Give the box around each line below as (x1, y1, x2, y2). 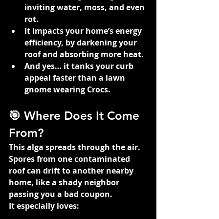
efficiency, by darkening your (24, 37, 139, 48)
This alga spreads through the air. (9, 141, 142, 153)
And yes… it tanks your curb (24, 60, 135, 71)
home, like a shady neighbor (9, 176, 121, 188)
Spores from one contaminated (9, 153, 132, 164)
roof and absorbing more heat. (24, 48, 144, 60)
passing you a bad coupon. (9, 188, 112, 199)
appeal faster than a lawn (24, 72, 127, 83)
